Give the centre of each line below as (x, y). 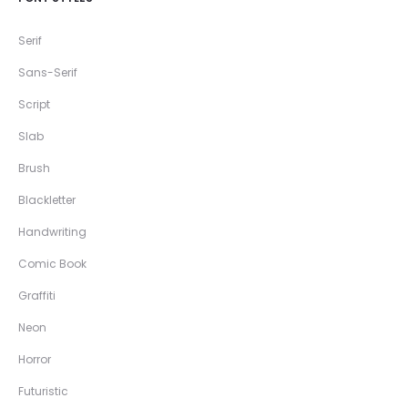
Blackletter (47, 200)
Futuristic (43, 391)
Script (34, 104)
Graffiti (37, 296)
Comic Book (52, 264)
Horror (35, 359)
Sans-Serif (48, 72)
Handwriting (52, 232)
